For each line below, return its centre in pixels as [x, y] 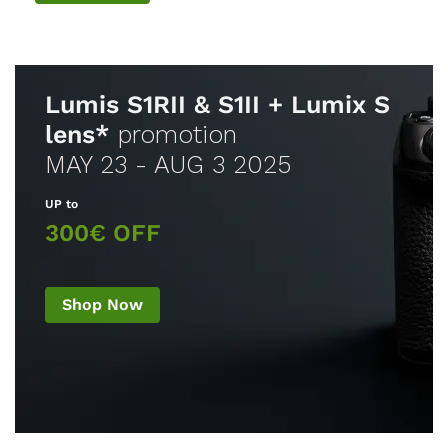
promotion [173, 134]
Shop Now [102, 304]
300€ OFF [103, 232]
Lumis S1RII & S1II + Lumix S [217, 104]
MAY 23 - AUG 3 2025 [168, 164]
